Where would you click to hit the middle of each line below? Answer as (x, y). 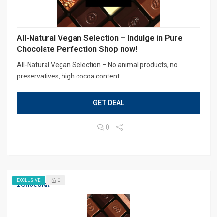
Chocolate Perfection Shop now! (77, 49)
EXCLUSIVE (29, 180)
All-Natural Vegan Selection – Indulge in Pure (100, 38)
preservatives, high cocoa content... (70, 76)
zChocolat (33, 184)
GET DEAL (108, 102)
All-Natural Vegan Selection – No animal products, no (97, 65)
